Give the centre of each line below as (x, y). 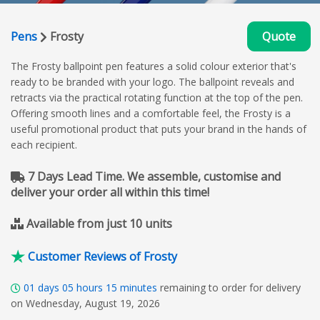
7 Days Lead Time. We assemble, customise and (153, 176)
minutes (139, 287)
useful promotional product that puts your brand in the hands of (159, 129)
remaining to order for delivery (230, 287)
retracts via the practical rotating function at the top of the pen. (157, 97)
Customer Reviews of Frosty (102, 256)
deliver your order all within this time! (110, 192)
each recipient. (44, 144)
